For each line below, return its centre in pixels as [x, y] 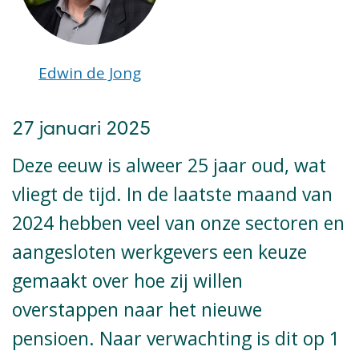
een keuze [265, 251]
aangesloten [67, 251]
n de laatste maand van [232, 194]
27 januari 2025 [81, 131]
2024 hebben [70, 222]
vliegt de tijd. [69, 194]
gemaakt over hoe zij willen [127, 280]
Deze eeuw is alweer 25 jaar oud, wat [169, 165]
